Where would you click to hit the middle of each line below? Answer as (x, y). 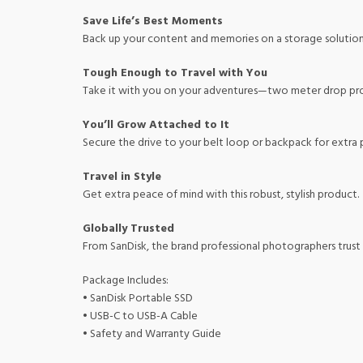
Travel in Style (122, 177)
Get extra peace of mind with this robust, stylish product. (221, 195)
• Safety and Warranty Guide (152, 334)
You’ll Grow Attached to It (156, 125)
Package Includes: (126, 281)
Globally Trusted (128, 229)
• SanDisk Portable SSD (138, 299)
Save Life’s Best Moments (153, 21)
